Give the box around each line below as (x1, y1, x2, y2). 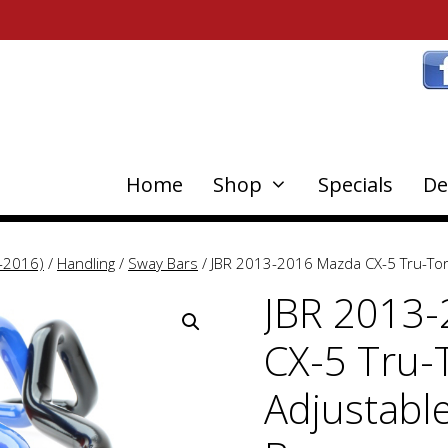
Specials (318, 171, 393, 198)
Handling (57, 253, 115, 273)
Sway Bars (128, 253, 198, 273)
